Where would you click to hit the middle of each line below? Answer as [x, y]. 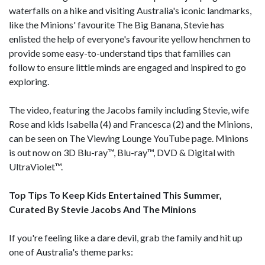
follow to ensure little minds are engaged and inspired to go [127, 67]
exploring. [29, 81]
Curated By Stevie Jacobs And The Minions [103, 209]
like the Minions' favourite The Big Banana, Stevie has [117, 24]
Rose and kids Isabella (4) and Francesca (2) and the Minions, [130, 124]
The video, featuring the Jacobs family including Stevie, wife [129, 109]
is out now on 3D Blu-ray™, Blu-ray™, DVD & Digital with [122, 152]
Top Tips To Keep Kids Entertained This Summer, [115, 195]
